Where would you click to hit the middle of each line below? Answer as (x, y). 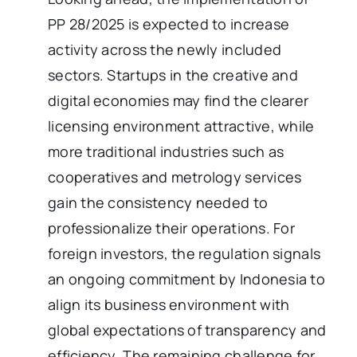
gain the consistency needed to (158, 202)
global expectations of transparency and (187, 330)
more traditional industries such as (166, 151)
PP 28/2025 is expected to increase (169, 24)
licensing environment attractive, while (181, 126)
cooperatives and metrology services (175, 177)
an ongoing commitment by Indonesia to (186, 279)
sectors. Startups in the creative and (173, 75)
